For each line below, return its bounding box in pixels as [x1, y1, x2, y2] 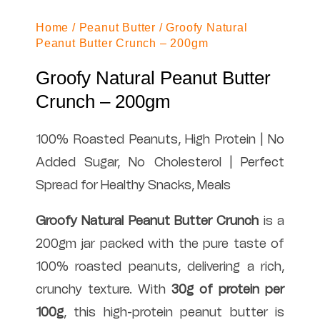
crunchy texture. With [36, 281, 171, 297]
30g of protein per [171, 281, 284, 297]
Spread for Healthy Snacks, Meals [36, 176, 231, 193]
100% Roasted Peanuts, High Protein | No [36, 131, 284, 147]
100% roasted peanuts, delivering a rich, [36, 258, 284, 274]
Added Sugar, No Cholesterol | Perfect [36, 154, 284, 170]
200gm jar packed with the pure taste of [36, 235, 284, 251]
